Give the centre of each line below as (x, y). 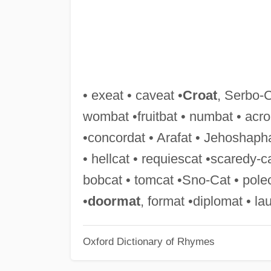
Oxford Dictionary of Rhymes (149, 242)
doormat (114, 201)
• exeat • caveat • (132, 95)
